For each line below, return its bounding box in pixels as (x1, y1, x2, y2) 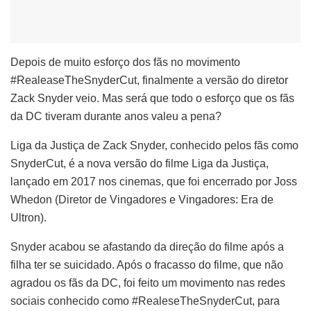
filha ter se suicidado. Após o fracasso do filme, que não (10, 258, 283, 271)
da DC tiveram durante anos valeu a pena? (10, 110, 221, 122)
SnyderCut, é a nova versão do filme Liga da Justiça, (10, 157, 269, 169)
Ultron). (10, 211, 47, 224)
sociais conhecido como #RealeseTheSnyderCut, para (10, 294, 280, 307)
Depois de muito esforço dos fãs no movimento (10, 56, 240, 68)
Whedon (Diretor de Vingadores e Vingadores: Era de (10, 193, 274, 205)
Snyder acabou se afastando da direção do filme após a (10, 240, 284, 253)
